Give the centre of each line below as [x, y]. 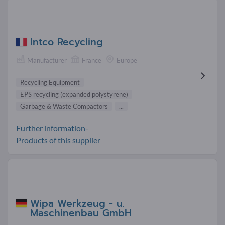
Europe [127, 60]
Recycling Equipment [50, 83]
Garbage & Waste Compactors [64, 107]
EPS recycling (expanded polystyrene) [74, 95]
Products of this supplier [58, 140]
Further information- [52, 128]
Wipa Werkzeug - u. [77, 203]
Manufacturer [47, 60]
